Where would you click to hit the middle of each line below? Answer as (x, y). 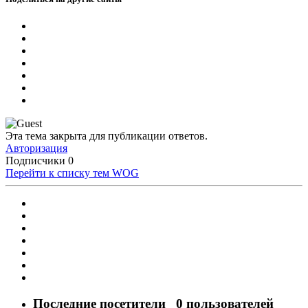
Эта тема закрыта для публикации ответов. (107, 135)
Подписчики (35, 160)
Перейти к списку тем (57, 173)
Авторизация (36, 148)
